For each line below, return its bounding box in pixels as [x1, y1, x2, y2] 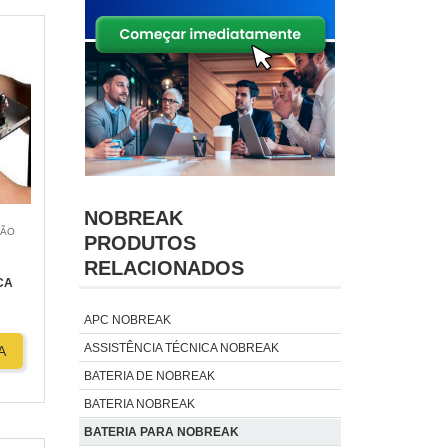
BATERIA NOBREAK [83, 396, 195, 411]
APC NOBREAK [83, 312, 171, 327]
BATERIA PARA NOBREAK [83, 424, 239, 439]
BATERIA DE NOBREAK [83, 368, 215, 383]
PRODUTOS [83, 231, 196, 254]
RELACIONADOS [83, 256, 244, 279]
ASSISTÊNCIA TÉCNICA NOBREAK [83, 340, 279, 355]
